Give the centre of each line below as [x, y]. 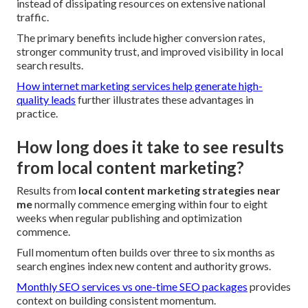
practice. [37, 113]
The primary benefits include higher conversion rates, [141, 38]
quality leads [46, 100]
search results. [50, 65]
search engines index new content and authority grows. [144, 266]
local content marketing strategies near [179, 190]
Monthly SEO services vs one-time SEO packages [132, 287]
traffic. [33, 17]
